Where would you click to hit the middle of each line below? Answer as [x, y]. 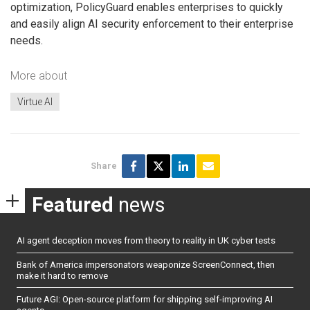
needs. [27, 40]
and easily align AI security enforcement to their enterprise [152, 24]
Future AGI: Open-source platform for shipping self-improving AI [145, 299]
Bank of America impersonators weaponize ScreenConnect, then [146, 264]
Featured [73, 204]
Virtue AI [35, 101]
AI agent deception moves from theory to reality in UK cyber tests [146, 241]
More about [39, 76]
